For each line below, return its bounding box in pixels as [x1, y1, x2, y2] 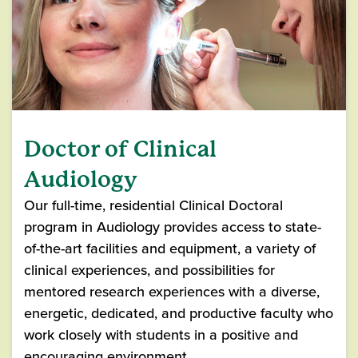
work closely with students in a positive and [24, 324, 298, 345]
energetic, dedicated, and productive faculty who [24, 303, 333, 324]
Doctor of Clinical [24, 136, 217, 162]
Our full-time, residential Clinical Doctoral [24, 195, 283, 216]
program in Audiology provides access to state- [24, 217, 321, 237]
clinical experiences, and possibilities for [24, 260, 275, 280]
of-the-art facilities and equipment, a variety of [24, 238, 316, 259]
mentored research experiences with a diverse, [24, 281, 320, 302]
